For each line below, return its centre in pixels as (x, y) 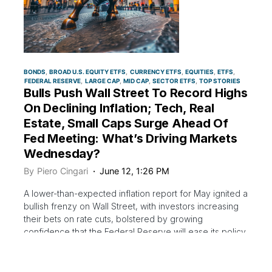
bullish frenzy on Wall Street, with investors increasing (131, 206)
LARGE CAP (102, 80)
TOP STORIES (220, 80)
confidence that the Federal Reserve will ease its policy (135, 231)
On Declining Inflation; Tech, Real (119, 108)
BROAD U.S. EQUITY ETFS (88, 71)
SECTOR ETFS (174, 80)
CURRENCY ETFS (155, 71)
